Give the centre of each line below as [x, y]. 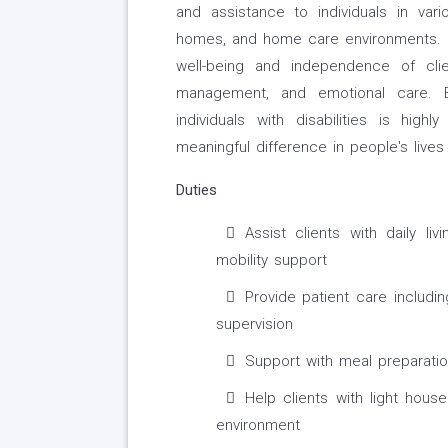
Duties [196, 190]
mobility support [271, 260]
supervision [254, 324]
